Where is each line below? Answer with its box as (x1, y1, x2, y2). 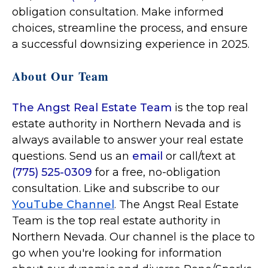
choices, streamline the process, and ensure (12, 22, 248, 35)
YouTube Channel (12, 198, 114, 212)
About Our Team (12, 68, 109, 86)
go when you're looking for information (12, 246, 222, 260)
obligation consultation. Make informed (12, 5, 224, 19)
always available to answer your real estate (12, 133, 243, 147)
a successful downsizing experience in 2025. (12, 38, 249, 51)
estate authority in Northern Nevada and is (12, 117, 241, 131)
